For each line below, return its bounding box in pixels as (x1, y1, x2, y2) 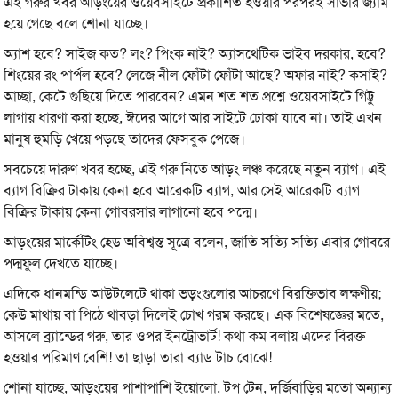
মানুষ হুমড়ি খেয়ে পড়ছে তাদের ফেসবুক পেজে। (4, 130, 246, 149)
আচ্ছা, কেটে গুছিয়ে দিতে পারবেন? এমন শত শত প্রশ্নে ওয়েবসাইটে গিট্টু (4, 87, 375, 107)
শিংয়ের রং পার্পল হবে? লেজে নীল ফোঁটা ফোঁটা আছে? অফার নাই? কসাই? (4, 66, 388, 85)
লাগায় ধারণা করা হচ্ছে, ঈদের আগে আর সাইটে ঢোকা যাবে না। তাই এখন (4, 108, 383, 128)
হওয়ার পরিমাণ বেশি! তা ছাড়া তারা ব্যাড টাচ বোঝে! (4, 348, 273, 368)
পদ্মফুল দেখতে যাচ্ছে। (4, 254, 119, 274)
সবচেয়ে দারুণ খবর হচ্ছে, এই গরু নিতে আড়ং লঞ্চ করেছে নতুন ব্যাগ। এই (4, 160, 386, 179)
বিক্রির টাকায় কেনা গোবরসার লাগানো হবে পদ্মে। (4, 203, 259, 222)
